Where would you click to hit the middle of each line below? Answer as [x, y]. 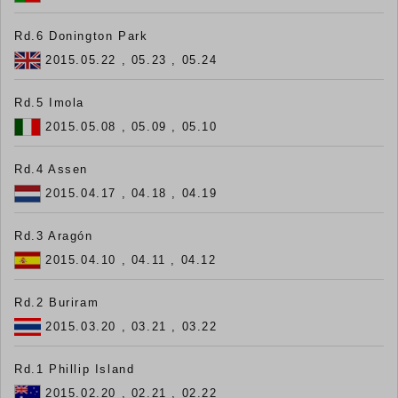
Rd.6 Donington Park [81, 36]
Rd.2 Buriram [57, 302]
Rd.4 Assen [51, 169]
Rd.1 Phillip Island [75, 369]
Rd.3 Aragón [54, 235]
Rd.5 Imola [49, 102]
